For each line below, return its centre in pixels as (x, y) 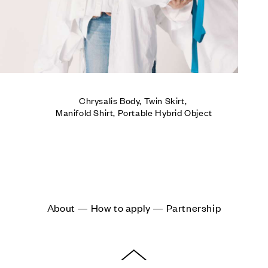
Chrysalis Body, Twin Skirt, (134, 100)
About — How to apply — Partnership (134, 207)
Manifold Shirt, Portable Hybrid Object (134, 112)
